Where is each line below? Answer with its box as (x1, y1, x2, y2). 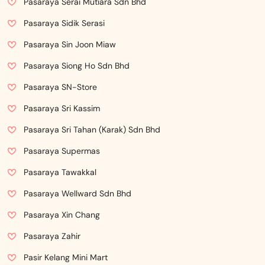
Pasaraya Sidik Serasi (24, 18, 105, 28)
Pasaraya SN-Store (24, 82, 97, 92)
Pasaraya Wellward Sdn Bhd (24, 188, 131, 199)
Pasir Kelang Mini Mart (24, 252, 108, 263)
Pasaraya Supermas (24, 146, 100, 156)
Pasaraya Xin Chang (24, 209, 100, 220)
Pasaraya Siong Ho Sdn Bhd (24, 60, 130, 71)
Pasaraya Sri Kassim (24, 103, 100, 114)
